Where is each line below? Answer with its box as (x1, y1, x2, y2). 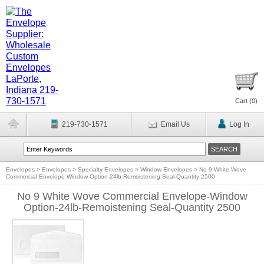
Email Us (160, 120, 190, 128)
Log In (229, 120, 249, 128)
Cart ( (235, 97, 252, 104)
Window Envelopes (140, 166, 192, 173)
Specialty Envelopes (78, 166, 133, 173)
